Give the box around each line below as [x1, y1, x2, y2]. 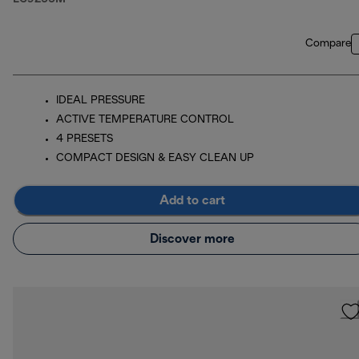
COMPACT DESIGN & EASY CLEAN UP [56, 153, 254, 164]
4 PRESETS [56, 134, 113, 145]
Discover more [150, 232, 235, 245]
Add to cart [159, 194, 225, 207]
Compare [305, 38, 351, 50]
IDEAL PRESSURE [56, 95, 145, 107]
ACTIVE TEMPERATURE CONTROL [56, 115, 234, 126]
